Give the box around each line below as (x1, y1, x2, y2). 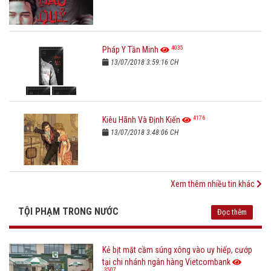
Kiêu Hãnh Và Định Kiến (102, 115, 181, 125)
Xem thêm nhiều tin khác (171, 179, 256, 189)
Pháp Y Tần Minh (102, 45, 159, 55)
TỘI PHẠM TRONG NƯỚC (18, 206, 119, 218)
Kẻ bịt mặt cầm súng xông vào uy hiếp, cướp (102, 245, 253, 255)
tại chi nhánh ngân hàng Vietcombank (102, 257, 231, 267)
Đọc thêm (217, 207, 247, 217)
